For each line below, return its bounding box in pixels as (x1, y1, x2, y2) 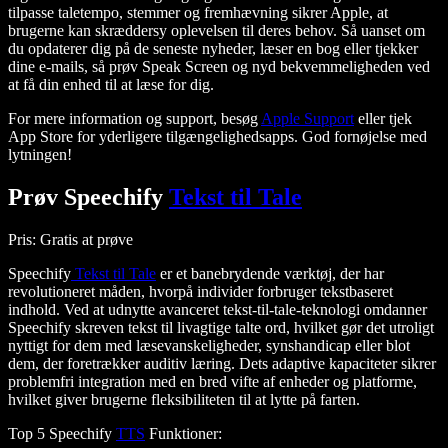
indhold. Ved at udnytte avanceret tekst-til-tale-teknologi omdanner (8, 301, 427, 319)
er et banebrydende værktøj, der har (156, 265, 384, 283)
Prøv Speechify (8, 184, 169, 211)
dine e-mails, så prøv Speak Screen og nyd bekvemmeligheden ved (8, 58, 430, 76)
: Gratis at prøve (32, 231, 133, 249)
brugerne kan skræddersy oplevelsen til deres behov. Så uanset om (8, 22, 425, 40)
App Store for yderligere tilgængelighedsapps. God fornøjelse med (8, 128, 427, 146)
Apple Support (261, 110, 354, 128)
